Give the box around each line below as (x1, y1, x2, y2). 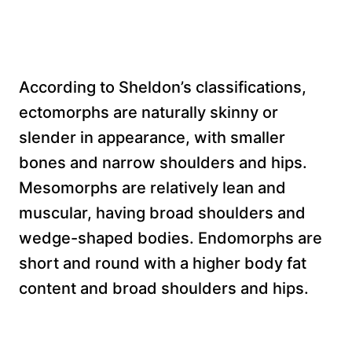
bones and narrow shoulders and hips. (19, 152, 307, 172)
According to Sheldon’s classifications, (19, 77, 306, 97)
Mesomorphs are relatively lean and (19, 178, 286, 197)
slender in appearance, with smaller (19, 127, 285, 147)
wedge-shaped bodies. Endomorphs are (19, 228, 322, 247)
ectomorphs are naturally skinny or (19, 102, 278, 122)
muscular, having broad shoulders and (19, 203, 306, 222)
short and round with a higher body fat (19, 253, 306, 273)
